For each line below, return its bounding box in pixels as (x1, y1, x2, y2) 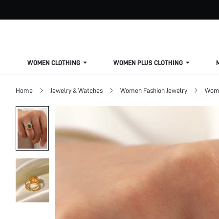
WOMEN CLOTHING (27, 59, 80, 66)
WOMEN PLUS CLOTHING (113, 59, 183, 66)
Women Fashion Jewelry (120, 87, 187, 94)
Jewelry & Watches (50, 87, 103, 94)
